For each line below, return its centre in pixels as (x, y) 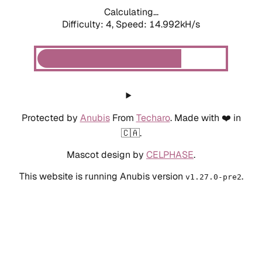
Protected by (51, 118)
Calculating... (131, 12)
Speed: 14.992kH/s (158, 24)
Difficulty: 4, (89, 24)
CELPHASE (170, 154)
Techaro (153, 118)
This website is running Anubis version (102, 176)
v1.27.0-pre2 (213, 177)
